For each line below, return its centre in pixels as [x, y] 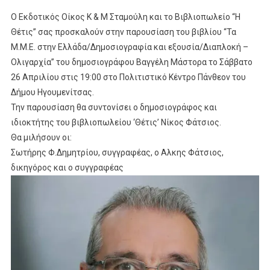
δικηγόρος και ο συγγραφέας [67, 167]
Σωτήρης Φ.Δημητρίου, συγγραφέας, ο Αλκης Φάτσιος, [117, 152]
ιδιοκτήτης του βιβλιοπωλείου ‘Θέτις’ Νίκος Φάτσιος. [116, 122]
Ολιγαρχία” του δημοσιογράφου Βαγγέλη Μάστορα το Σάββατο [131, 62]
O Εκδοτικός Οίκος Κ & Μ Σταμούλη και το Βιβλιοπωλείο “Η [125, 17]
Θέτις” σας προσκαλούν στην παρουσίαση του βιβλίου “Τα [123, 32]
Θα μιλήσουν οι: [41, 137]
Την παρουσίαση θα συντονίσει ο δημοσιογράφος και [114, 107]
